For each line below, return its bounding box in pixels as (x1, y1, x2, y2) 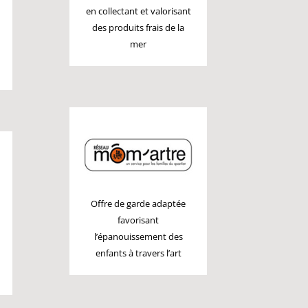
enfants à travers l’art (95, 247, 181, 259)
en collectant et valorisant (85, 5, 191, 17)
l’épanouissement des (93, 230, 183, 243)
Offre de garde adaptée (91, 197, 186, 210)
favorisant (118, 214, 159, 226)
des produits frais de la (92, 21, 185, 34)
